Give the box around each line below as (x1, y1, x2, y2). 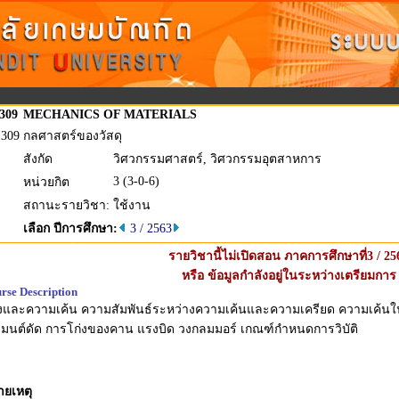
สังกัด (23, 152, 53, 166)
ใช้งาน (113, 199, 151, 212)
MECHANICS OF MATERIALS (23, 108, 197, 121)
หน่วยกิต (23, 175, 69, 189)
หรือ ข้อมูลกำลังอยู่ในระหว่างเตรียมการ (181, 269, 396, 282)
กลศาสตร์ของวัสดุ (23, 129, 122, 142)
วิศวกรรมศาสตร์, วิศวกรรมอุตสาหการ (113, 152, 322, 166)
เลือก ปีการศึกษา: (23, 222, 118, 235)
